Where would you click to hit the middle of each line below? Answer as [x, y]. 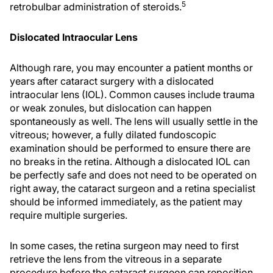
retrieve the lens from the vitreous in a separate [116, 259]
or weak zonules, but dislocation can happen [111, 108]
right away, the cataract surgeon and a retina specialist [133, 188]
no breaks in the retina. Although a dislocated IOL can [130, 161]
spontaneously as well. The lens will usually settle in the [134, 121]
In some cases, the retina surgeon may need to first [124, 246]
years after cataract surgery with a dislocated [112, 81]
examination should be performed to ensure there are [130, 148]
